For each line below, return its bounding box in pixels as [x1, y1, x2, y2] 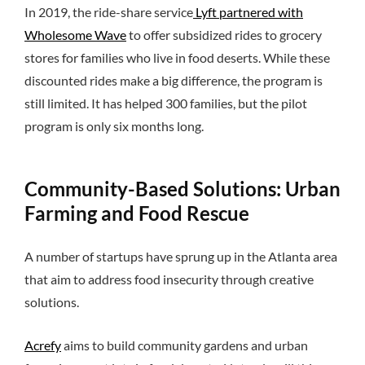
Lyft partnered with [193, 3, 303, 20]
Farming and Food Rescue [24, 200, 249, 225]
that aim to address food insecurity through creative [24, 270, 314, 287]
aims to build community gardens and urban [61, 336, 308, 353]
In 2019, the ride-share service [24, 3, 193, 20]
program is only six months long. [24, 117, 204, 134]
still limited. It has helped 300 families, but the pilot [24, 95, 307, 111]
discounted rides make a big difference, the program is [24, 72, 323, 88]
